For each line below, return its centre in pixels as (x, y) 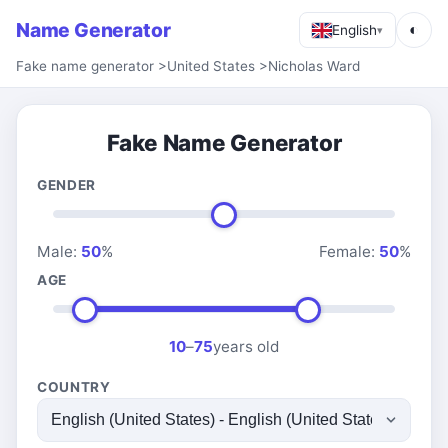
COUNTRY (74, 387)
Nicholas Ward (314, 66)
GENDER (67, 185)
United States (211, 66)
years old (246, 346)
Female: (349, 251)
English (354, 29)
